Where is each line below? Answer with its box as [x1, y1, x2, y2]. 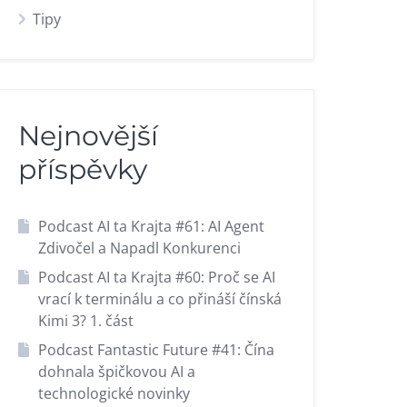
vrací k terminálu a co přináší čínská [37, 289, 282, 309]
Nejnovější [18, 119, 159, 153]
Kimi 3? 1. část [37, 311, 134, 331]
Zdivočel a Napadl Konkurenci [37, 238, 241, 258]
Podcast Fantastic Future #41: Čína [37, 340, 274, 360]
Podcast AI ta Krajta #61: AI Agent [37, 216, 264, 236]
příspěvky [18, 153, 148, 186]
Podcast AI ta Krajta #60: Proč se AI [37, 267, 275, 287]
